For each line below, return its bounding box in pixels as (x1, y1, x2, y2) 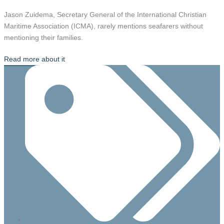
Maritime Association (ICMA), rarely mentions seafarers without (3, 22, 203, 30)
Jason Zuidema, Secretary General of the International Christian (3, 10, 206, 19)
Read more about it (3, 55, 65, 63)
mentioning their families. (3, 33, 83, 42)
